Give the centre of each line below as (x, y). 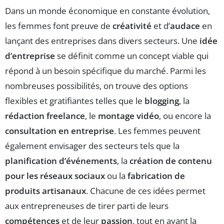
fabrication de (156, 175)
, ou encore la (185, 115)
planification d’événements (61, 160)
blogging (162, 100)
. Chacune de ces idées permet (146, 190)
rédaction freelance (45, 115)
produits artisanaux (45, 190)
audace (185, 25)
